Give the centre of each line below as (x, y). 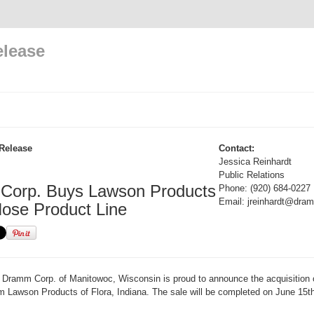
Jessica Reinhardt (255, 162)
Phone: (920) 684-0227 (265, 188)
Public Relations (252, 175)
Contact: (237, 148)
